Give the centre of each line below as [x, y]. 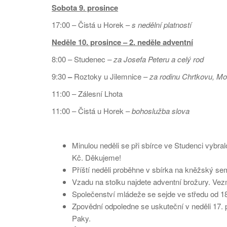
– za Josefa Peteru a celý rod [156, 59]
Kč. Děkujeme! [97, 157]
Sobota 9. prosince [85, 8]
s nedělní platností [162, 25]
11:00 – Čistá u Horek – [92, 111]
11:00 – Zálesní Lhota [87, 93]
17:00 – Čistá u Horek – [92, 25]
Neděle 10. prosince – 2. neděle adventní [122, 42]
